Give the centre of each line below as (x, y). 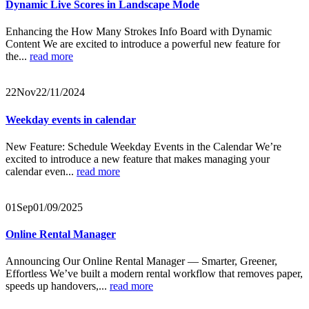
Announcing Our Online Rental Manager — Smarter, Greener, (141, 261)
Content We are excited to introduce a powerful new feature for (143, 44)
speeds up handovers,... (58, 286)
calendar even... (41, 171)
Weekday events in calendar (71, 119)
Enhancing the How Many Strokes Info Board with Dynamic (139, 32)
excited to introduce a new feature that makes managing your (138, 159)
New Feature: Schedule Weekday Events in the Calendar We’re (143, 146)
